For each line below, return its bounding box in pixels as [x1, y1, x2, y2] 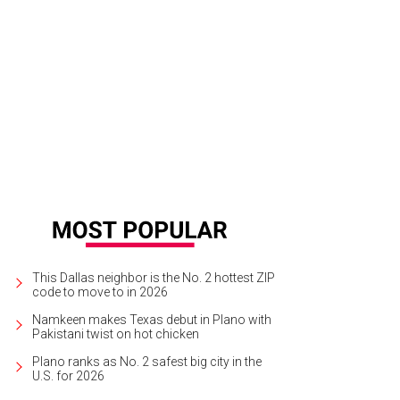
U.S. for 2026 [32, 368, 104, 383]
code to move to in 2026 [32, 284, 168, 299]
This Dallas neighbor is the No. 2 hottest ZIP [32, 270, 275, 285]
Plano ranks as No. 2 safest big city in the [32, 354, 262, 369]
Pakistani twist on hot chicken [32, 326, 199, 341]
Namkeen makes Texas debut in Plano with [32, 312, 271, 327]
